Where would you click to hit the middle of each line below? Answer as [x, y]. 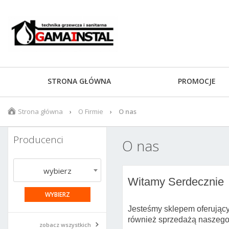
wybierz [57, 171]
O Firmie [91, 111]
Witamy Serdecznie [176, 182]
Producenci [38, 140]
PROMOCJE [197, 81]
